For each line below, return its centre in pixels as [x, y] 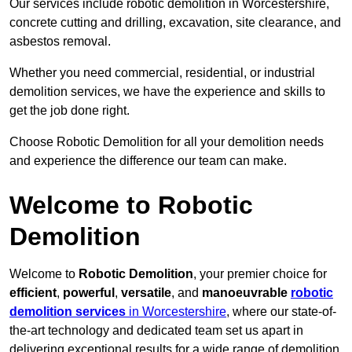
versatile [146, 293]
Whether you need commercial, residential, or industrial [162, 73]
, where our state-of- [281, 312]
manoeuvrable [246, 293]
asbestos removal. [60, 42]
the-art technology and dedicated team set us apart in [156, 331]
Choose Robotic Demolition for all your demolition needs [167, 142]
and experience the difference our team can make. [148, 161]
